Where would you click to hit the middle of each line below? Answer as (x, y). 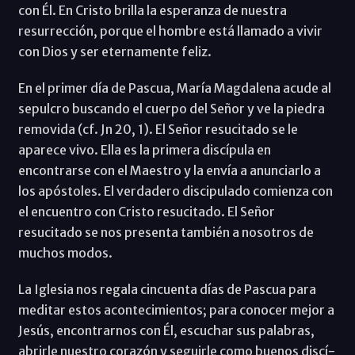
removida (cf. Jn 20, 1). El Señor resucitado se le (158, 130)
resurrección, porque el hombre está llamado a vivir (170, 31)
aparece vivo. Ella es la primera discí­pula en (144, 150)
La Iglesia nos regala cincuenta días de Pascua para (167, 290)
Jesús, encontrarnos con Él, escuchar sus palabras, (166, 331)
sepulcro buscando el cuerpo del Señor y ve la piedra (171, 109)
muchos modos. (65, 253)
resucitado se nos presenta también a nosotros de (166, 233)
